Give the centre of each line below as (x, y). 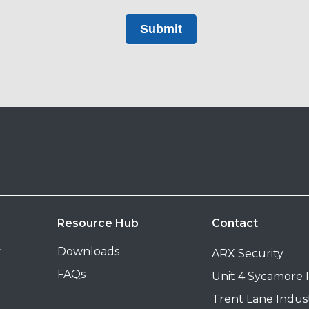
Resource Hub (98, 223)
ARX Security (247, 253)
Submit (161, 29)
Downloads (89, 251)
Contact (235, 223)
